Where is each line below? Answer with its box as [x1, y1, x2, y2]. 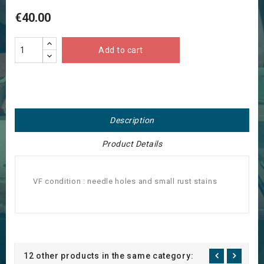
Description [110, 115, 154, 126]
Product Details [101, 139, 163, 149]
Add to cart [98, 45, 143, 55]
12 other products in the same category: [24, 251, 194, 261]
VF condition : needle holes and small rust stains [33, 177, 217, 186]
